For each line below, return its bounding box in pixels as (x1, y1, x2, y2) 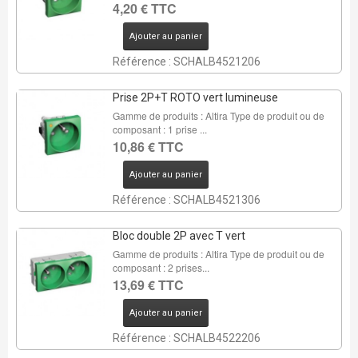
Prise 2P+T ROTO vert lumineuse (112, 91, 278, 104)
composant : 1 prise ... (112, 122, 207, 136)
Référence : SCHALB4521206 (112, 55, 261, 68)
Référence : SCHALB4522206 (112, 332, 261, 344)
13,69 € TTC (112, 276, 184, 294)
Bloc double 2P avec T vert (112, 229, 245, 242)
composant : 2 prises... (112, 261, 209, 274)
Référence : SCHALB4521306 (112, 193, 261, 206)
